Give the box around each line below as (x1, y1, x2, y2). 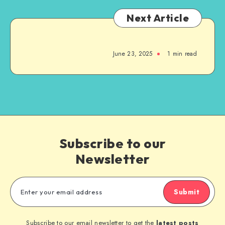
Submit (174, 186, 199, 197)
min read (170, 49, 197, 58)
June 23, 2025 (113, 49, 153, 58)
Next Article (127, 11, 189, 24)
